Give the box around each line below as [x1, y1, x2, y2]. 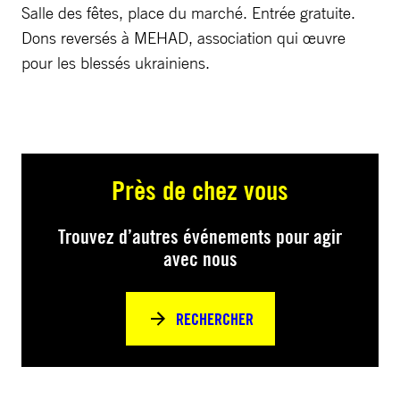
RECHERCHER [175, 308, 254, 329]
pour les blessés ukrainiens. [21, 53, 210, 72]
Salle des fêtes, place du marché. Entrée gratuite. [21, 3, 355, 22]
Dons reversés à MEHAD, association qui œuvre [21, 28, 346, 47]
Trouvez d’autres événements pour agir [58, 225, 342, 248]
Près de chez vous [112, 173, 288, 206]
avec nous [162, 247, 237, 271]
